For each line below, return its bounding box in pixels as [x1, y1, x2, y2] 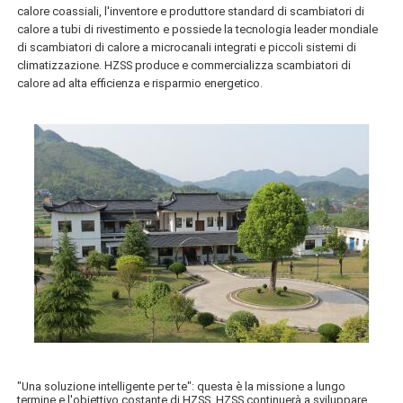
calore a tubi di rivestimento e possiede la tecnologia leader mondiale [17, 22, 379, 36]
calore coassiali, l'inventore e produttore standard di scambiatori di [17, 4, 365, 18]
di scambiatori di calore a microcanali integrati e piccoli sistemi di [17, 40, 357, 54]
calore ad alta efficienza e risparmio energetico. [17, 76, 264, 90]
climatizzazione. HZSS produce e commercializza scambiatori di [17, 58, 352, 72]
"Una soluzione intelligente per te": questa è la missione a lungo [17, 379, 346, 393]
